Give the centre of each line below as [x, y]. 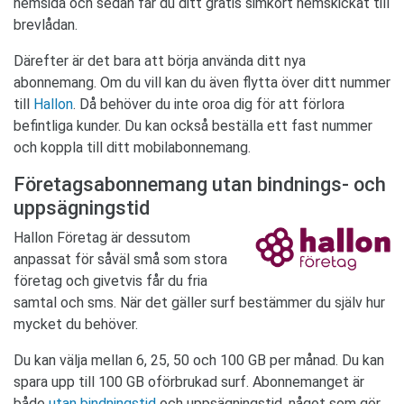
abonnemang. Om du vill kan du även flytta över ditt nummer [202, 83]
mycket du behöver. [76, 325]
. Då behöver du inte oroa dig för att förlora [209, 105]
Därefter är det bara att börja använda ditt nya [160, 61]
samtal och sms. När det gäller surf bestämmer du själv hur [199, 303]
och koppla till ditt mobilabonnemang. [132, 148]
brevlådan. [46, 25]
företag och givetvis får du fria [110, 281]
